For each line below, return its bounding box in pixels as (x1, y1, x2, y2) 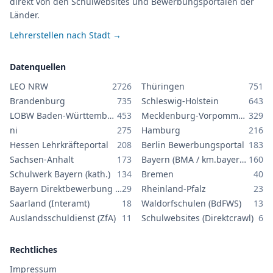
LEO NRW (10, 80, 48, 92)
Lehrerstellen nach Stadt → (10, 29, 121, 41)
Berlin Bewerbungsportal (141, 139, 244, 151)
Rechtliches (10, 244, 57, 255)
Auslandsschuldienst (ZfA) (10, 212, 116, 224)
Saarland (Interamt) (10, 197, 90, 209)
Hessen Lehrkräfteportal (10, 139, 108, 151)
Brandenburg (10, 95, 65, 107)
